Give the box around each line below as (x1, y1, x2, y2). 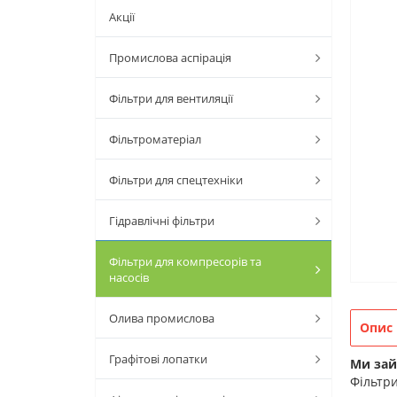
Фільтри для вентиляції (109, 90, 233, 106)
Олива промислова (109, 310, 214, 326)
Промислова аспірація (109, 50, 231, 66)
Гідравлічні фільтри (109, 213, 214, 229)
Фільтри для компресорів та (109, 253, 261, 269)
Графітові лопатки (109, 351, 207, 367)
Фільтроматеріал (109, 131, 201, 147)
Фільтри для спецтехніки (109, 172, 243, 188)
